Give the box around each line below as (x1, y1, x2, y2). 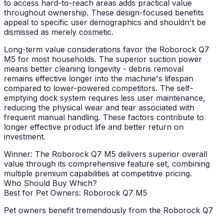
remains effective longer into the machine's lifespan (4, 74, 193, 84)
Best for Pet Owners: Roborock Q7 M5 (4, 188, 147, 198)
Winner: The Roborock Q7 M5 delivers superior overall (4, 149, 207, 159)
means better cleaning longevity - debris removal (4, 64, 184, 74)
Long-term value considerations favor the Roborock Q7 (4, 45, 209, 55)
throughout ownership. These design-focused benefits (4, 8, 204, 18)
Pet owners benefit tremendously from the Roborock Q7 (4, 205, 213, 216)
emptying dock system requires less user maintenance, (4, 93, 205, 103)
